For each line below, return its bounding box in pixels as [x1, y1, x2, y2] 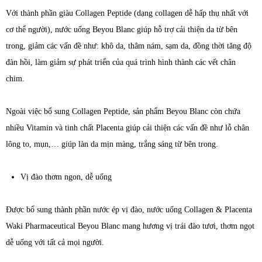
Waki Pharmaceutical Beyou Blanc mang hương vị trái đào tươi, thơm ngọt [6, 222, 254, 231]
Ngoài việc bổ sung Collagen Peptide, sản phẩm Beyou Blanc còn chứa [6, 107, 240, 116]
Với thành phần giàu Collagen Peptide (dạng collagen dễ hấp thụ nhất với [6, 9, 249, 18]
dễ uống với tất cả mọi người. [6, 238, 104, 247]
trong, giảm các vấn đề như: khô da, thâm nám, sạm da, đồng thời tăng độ [6, 42, 251, 51]
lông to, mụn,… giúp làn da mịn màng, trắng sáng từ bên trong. [6, 140, 218, 149]
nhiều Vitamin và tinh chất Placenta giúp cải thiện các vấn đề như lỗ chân [6, 123, 249, 133]
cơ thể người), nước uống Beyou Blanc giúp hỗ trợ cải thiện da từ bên [6, 25, 237, 35]
